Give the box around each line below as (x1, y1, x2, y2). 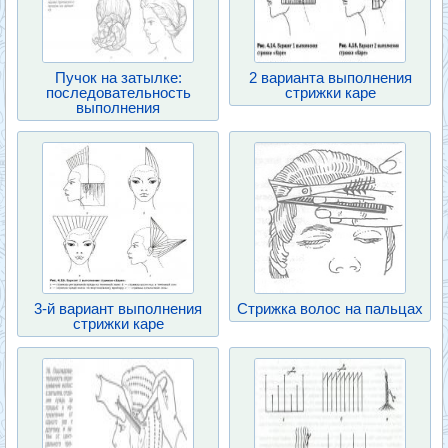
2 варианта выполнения (248, 69, 412, 86)
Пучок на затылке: (54, 69, 182, 86)
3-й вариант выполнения (34, 300, 202, 317)
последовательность (45, 84, 191, 101)
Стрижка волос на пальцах (237, 300, 423, 317)
